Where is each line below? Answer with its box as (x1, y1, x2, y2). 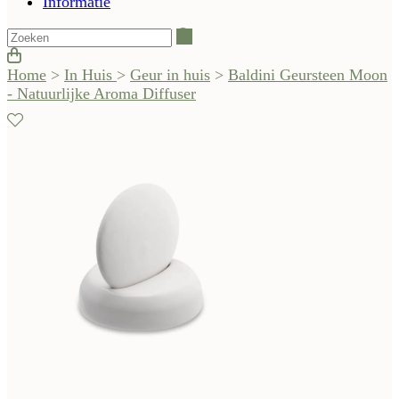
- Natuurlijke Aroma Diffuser (7, 85, 196, 103)
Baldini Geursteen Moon (228, 66, 387, 85)
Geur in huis (130, 66, 210, 85)
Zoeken (191, 27, 240, 45)
